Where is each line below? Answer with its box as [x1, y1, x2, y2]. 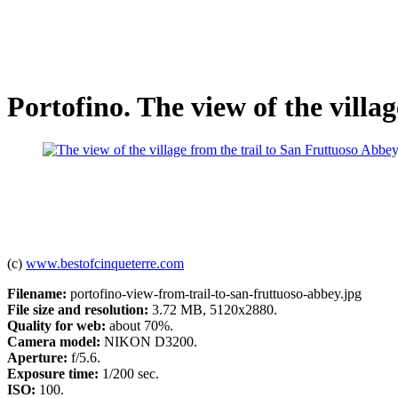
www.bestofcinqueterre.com [26, 256, 184, 272]
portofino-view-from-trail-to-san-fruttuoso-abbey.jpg [67, 286, 362, 302]
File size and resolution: [7, 302, 148, 318]
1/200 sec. [99, 366, 159, 382]
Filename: [7, 286, 67, 302]
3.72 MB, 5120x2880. [148, 302, 277, 318]
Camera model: [7, 334, 100, 350]
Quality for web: [7, 318, 106, 334]
